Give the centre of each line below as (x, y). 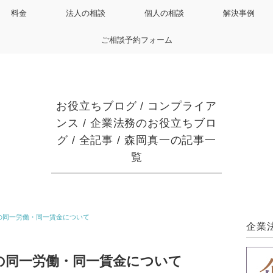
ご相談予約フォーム (136, 40)
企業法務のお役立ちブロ (153, 123)
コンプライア (182, 106)
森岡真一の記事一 (170, 140)
